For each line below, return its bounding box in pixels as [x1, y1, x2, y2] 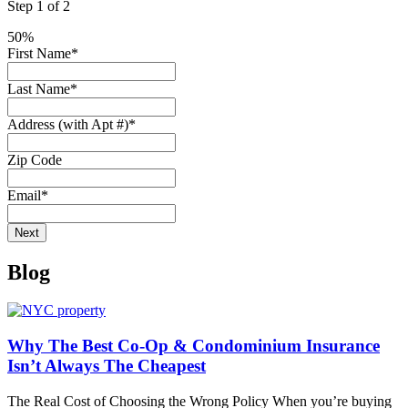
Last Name [7, 80, 70, 97]
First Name [7, 45, 71, 61]
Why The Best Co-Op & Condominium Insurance [7, 336, 380, 356]
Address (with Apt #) [7, 116, 128, 132]
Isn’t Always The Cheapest [7, 356, 206, 376]
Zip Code [7, 151, 62, 168]
